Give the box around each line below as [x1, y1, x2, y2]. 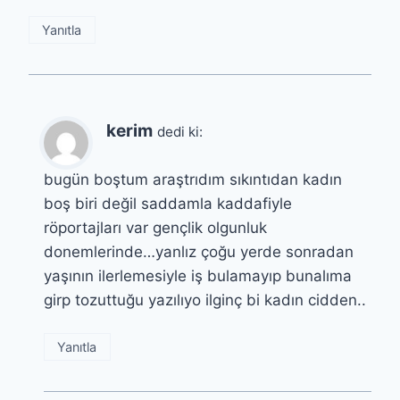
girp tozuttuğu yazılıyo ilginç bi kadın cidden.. [44, 290, 366, 309]
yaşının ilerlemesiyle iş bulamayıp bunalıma [44, 266, 352, 285]
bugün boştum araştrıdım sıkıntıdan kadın [44, 170, 342, 188]
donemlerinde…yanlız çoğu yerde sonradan [44, 242, 354, 261]
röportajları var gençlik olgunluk [44, 218, 267, 237]
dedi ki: [157, 122, 203, 140]
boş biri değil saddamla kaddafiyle [44, 194, 292, 212]
